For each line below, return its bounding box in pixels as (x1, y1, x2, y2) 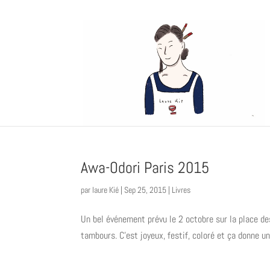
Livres (172, 184, 191, 195)
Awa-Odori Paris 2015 (81, 158, 210, 178)
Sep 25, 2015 (124, 184, 167, 195)
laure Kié (92, 184, 119, 195)
